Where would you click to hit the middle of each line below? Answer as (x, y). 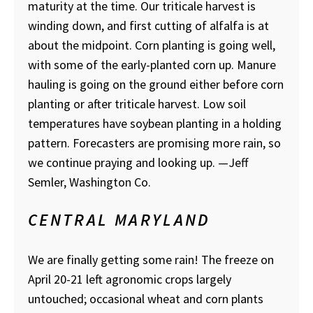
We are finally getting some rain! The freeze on (151, 260)
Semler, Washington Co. (89, 182)
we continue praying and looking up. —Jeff (138, 163)
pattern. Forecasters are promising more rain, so (154, 143)
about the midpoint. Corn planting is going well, (152, 45)
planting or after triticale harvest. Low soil (137, 104)
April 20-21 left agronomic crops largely (130, 279)
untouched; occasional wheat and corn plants (146, 299)
